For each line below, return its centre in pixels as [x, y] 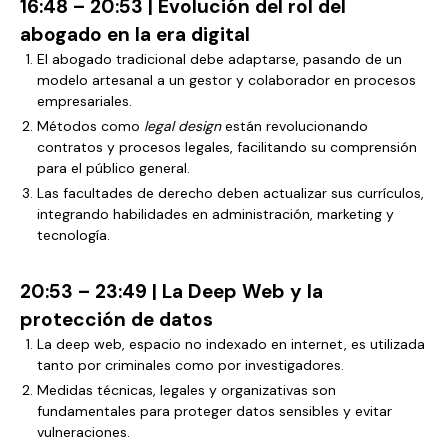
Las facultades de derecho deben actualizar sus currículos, [230, 193]
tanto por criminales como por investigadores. [190, 365]
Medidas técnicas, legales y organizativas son [186, 390]
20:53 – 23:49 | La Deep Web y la [171, 291]
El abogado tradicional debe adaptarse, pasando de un [219, 59]
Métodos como [90, 126]
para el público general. [113, 168]
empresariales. [84, 101]
